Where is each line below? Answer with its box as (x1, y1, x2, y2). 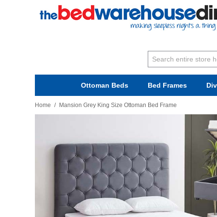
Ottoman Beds (80, 81, 128, 89)
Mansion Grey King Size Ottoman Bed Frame (59, 102, 177, 108)
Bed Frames (147, 81, 187, 89)
